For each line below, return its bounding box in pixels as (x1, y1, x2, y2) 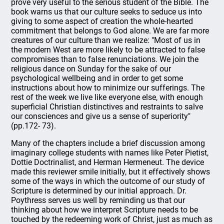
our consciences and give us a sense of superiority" (11, 111, 191, 121)
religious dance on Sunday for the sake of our (11, 64, 171, 73)
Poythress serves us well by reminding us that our (11, 195, 185, 205)
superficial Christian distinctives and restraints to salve (11, 102, 203, 111)
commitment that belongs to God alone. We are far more (11, 26, 209, 35)
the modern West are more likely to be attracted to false (11, 45, 205, 54)
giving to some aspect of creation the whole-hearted (11, 16, 193, 26)
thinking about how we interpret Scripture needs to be (11, 205, 198, 214)
